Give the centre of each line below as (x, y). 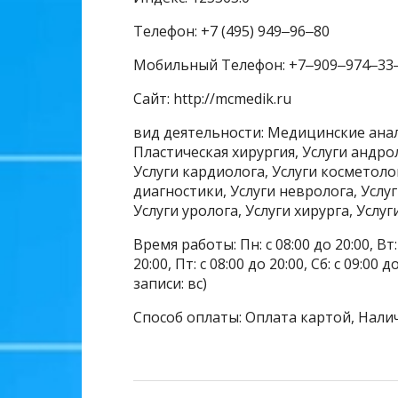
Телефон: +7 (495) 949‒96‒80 (231, 32)
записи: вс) (170, 284)
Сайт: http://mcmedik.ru (212, 99)
